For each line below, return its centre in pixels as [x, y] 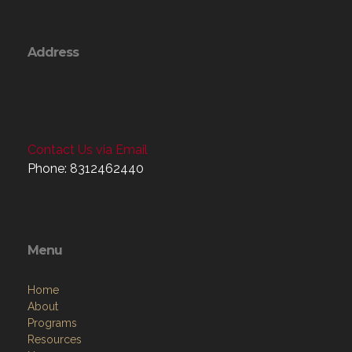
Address [53, 52]
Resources [55, 339]
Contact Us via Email [88, 149]
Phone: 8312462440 [86, 168]
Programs [52, 323]
